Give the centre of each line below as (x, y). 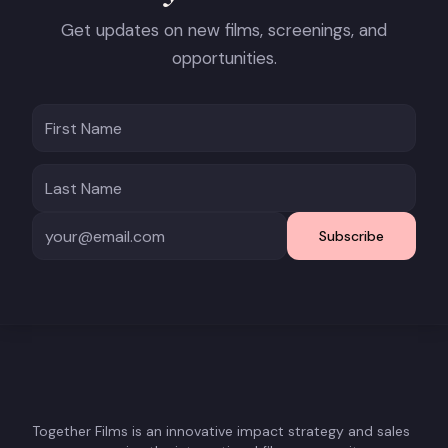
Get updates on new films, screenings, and (224, 30)
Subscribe (351, 236)
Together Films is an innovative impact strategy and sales (221, 431)
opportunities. (224, 58)
